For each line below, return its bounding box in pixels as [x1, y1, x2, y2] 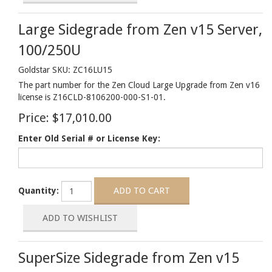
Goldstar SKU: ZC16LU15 [18, 65, 112, 75]
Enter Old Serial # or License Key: [18, 134, 160, 143]
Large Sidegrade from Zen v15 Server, [18, 21, 262, 38]
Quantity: [18, 186, 59, 195]
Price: [18, 110, 49, 125]
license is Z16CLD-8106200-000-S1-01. [18, 92, 166, 102]
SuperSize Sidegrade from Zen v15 [18, 250, 239, 267]
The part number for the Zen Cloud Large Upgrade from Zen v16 [18, 80, 260, 90]
